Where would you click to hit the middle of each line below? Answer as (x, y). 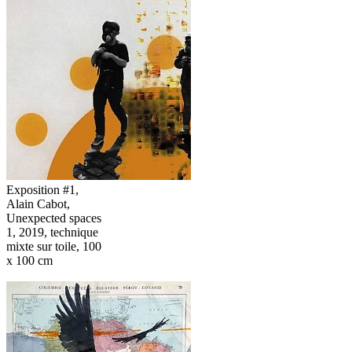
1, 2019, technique (52, 232)
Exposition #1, (42, 189)
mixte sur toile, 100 (54, 246)
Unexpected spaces (54, 218)
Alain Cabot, (38, 203)
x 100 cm (29, 260)
